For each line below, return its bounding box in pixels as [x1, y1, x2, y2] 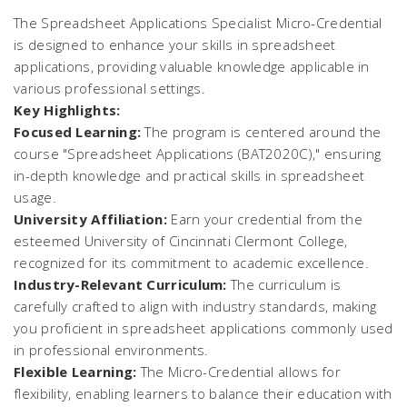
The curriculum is [226, 275, 342, 293]
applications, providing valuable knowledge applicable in [14, 57, 370, 75]
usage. [14, 188, 56, 206]
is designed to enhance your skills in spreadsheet [14, 35, 336, 54]
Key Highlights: [14, 101, 121, 119]
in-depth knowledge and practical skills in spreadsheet [14, 166, 365, 184]
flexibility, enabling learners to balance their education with [14, 384, 392, 402]
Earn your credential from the [166, 210, 362, 228]
